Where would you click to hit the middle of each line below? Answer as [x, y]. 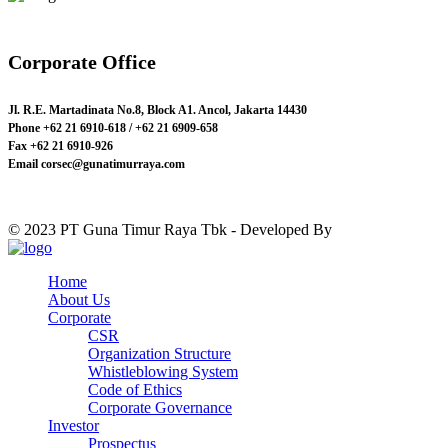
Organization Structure [159, 354]
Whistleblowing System [163, 372]
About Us [79, 300]
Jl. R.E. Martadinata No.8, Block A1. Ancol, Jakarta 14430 [157, 110]
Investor [73, 426]
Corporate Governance [160, 408]
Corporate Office [82, 62]
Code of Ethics [135, 390]
